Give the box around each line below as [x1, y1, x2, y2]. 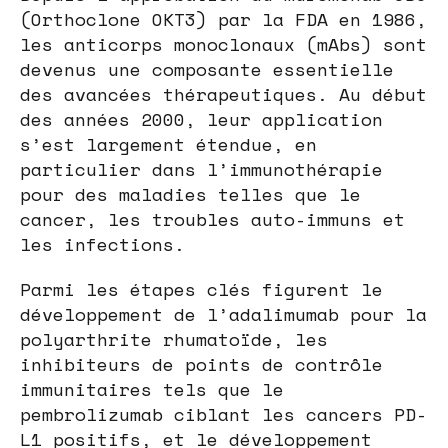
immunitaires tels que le [20, 375, 284, 402]
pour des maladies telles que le [20, 180, 361, 207]
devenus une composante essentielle [20, 55, 394, 82]
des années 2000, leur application [20, 105, 383, 132]
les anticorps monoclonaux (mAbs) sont [20, 30, 427, 57]
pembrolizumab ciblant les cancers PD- [20, 400, 427, 427]
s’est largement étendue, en [20, 130, 317, 157]
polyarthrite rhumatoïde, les [20, 325, 328, 352]
